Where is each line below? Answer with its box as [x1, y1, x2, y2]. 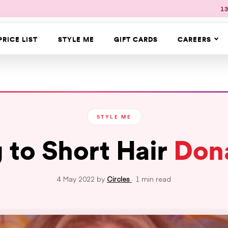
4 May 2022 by [57, 174, 107, 184]
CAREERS [178, 35, 212, 43]
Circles [107, 174, 132, 184]
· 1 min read [132, 174, 171, 184]
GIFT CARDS [113, 35, 158, 43]
